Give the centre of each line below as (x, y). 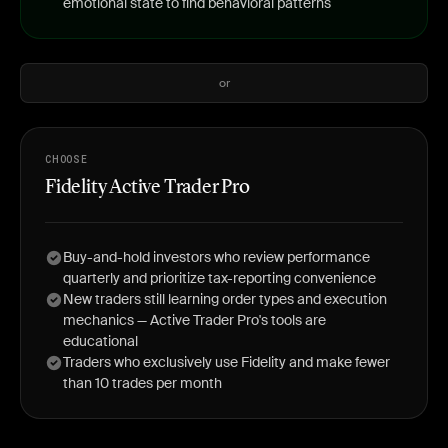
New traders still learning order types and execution (225, 299)
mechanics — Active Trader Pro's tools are (194, 320)
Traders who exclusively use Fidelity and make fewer (226, 362)
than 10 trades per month (142, 383)
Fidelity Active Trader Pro (147, 188)
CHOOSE (66, 159)
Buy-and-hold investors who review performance (216, 257)
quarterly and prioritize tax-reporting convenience (219, 278)
